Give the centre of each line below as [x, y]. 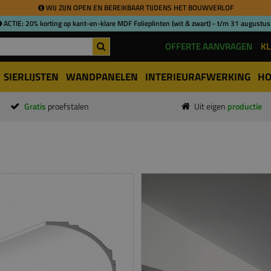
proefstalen [68, 106]
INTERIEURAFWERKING [198, 77]
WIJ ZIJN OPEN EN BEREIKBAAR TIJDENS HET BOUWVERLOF [139, 8]
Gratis [36, 106]
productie [245, 106]
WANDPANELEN [102, 77]
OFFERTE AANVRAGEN [209, 46]
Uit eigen [211, 106]
